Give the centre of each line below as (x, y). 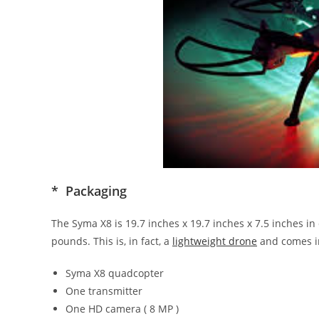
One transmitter (104, 291)
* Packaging (89, 190)
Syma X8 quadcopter (115, 273)
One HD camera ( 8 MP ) (122, 308)
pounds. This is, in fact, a (112, 241)
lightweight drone (215, 241)
